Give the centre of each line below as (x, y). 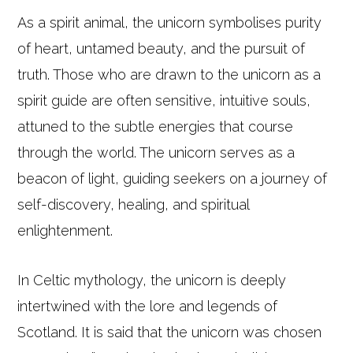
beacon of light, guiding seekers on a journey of (173, 178)
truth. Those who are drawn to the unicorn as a (169, 74)
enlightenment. (65, 230)
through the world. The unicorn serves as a (156, 152)
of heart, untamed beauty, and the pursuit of (162, 48)
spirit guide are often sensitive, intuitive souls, (164, 100)
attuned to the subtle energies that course (156, 126)
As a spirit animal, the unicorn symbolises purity (170, 22)
